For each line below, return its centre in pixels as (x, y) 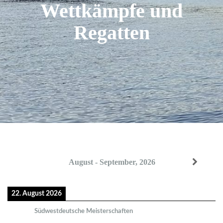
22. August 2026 (37, 193)
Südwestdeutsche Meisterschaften (84, 211)
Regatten (111, 33)
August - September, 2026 (112, 162)
